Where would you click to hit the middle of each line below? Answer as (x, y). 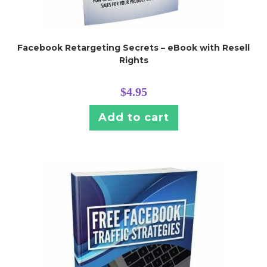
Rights (133, 60)
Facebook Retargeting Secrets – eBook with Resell (133, 48)
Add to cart (133, 117)
